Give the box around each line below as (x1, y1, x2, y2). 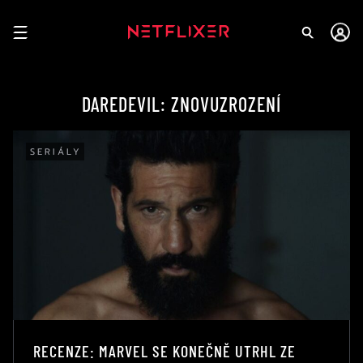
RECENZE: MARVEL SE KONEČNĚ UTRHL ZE (33, 340, 296, 361)
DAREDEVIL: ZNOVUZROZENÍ (81, 92, 281, 116)
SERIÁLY (30, 145, 82, 159)
